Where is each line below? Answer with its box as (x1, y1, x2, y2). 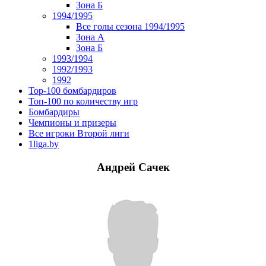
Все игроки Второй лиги (28, 128, 129, 138)
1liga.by (28, 139, 59, 149)
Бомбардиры (28, 107, 80, 117)
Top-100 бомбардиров (28, 85, 116, 96)
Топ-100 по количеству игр (28, 96, 138, 106)
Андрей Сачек (96, 160, 170, 173)
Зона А (76, 32, 104, 42)
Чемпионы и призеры (28, 118, 116, 128)
